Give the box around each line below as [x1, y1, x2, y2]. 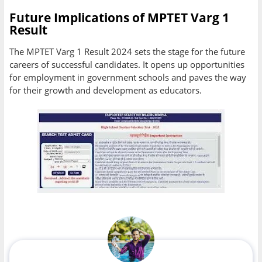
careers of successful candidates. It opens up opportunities [9, 58, 244, 71]
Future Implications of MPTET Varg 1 [9, 9, 229, 26]
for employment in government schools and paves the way [9, 71, 246, 84]
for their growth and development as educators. [9, 84, 202, 96]
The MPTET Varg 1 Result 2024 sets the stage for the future [9, 46, 245, 58]
